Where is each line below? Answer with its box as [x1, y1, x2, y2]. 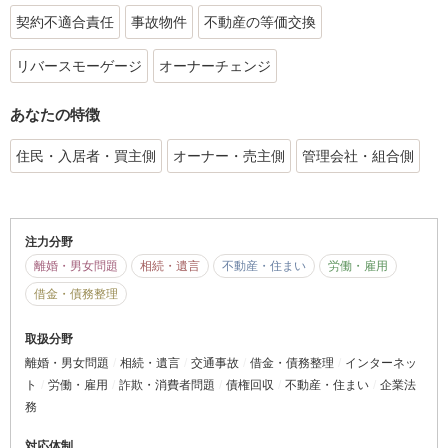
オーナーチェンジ [159, 57, 271, 74]
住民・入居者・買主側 [16, 148, 156, 165]
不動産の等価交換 [204, 13, 316, 30]
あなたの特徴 [10, 105, 100, 123]
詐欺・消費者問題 [119, 378, 215, 393]
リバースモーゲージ [16, 57, 142, 74]
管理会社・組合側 [302, 148, 414, 165]
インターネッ [345, 356, 417, 371]
